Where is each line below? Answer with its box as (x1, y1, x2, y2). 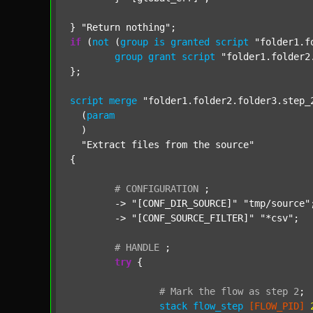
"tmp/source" (243, 198, 310, 209)
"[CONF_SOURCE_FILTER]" (131, 212, 254, 224)
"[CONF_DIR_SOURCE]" (131, 198, 238, 209)
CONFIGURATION (126, 183, 198, 194)
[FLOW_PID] (249, 300, 305, 312)
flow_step (193, 300, 243, 312)
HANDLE (126, 242, 159, 253)
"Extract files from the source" (81, 139, 254, 150)
